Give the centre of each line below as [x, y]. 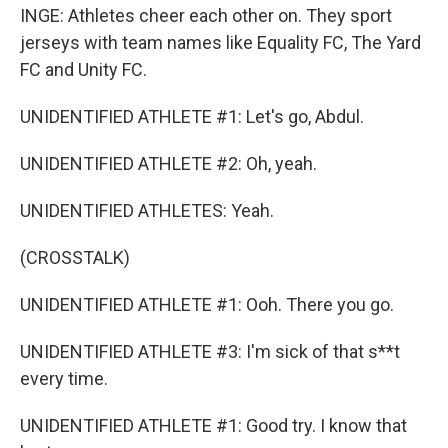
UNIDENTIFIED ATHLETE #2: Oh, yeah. [168, 163]
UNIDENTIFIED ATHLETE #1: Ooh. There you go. [207, 304]
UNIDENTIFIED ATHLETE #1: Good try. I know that [213, 425]
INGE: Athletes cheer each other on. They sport [206, 15]
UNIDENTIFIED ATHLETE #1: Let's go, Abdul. [192, 116]
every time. [64, 378]
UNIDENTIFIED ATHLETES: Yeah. [147, 210]
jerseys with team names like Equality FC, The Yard [220, 42]
